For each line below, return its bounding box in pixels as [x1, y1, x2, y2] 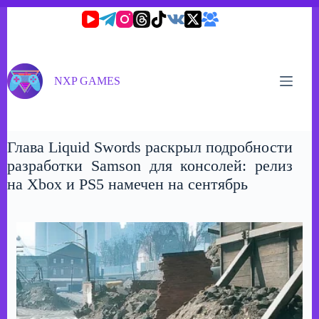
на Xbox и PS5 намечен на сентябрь [7, 175, 248, 193]
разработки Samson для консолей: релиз [7, 157, 293, 174]
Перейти [6, 6, 48, 19]
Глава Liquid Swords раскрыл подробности [7, 138, 293, 156]
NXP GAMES [54, 74, 121, 87]
